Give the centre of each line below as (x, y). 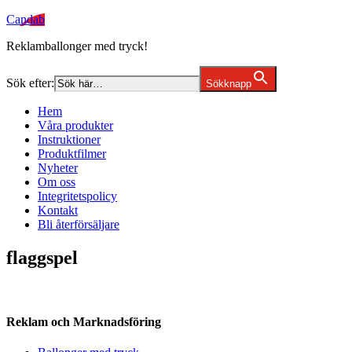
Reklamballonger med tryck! (77, 46)
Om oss (57, 182)
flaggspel (42, 257)
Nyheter (58, 168)
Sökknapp (229, 84)
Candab (26, 19)
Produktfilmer (72, 154)
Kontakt (58, 210)
